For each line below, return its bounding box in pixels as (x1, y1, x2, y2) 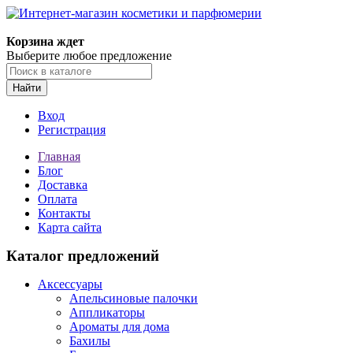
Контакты (38, 206, 91, 220)
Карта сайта (38, 221, 102, 234)
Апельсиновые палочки (69, 292, 198, 305)
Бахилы (69, 334, 110, 347)
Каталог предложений (6, 247, 159, 264)
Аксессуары (38, 277, 102, 291)
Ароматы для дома (69, 320, 169, 333)
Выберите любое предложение (6, 49, 172, 62)
